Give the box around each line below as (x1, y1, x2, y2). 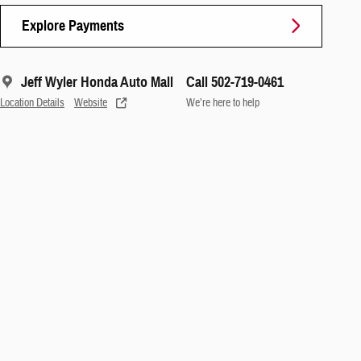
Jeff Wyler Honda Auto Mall (21, 73, 173, 91)
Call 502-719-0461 (186, 73, 284, 91)
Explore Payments (22, 16, 124, 35)
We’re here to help (186, 95, 259, 110)
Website (74, 95, 107, 110)
